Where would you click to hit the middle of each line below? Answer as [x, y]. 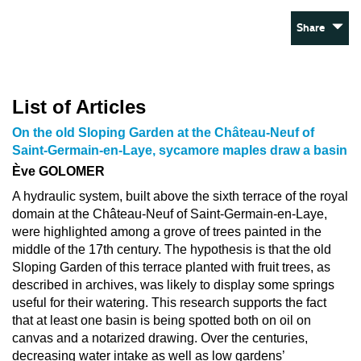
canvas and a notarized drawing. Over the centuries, [160, 338]
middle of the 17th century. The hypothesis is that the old [172, 249]
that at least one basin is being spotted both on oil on [162, 320]
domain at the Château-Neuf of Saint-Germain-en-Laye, [170, 214]
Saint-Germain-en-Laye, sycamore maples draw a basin [180, 150]
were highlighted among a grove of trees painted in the [167, 232]
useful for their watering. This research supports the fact [169, 303]
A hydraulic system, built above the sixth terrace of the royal [180, 196]
